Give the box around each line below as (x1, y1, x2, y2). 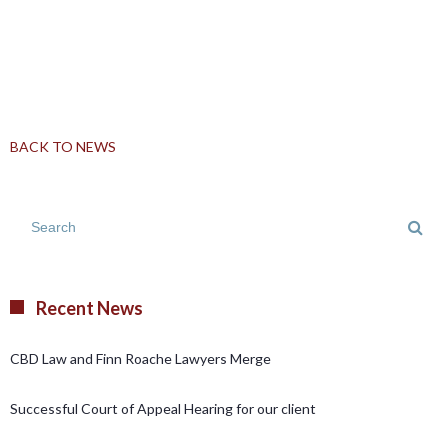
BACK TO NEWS (10, 138, 116, 155)
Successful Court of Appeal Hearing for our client (10, 400, 316, 417)
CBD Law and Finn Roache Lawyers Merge (10, 350, 271, 367)
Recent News (36, 297, 143, 319)
